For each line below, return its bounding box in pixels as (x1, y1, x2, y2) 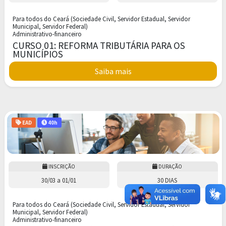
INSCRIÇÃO (47, 162, 75, 170)
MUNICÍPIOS (12, 48, 63, 61)
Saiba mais (94, 66, 132, 76)
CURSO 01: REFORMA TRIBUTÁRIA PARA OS (12, 39, 185, 52)
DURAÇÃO (157, 162, 182, 170)
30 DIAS (157, 176, 177, 184)
